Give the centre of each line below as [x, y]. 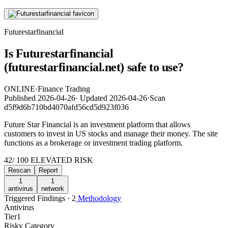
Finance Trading [64, 89]
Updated [94, 98]
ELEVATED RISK [61, 160]
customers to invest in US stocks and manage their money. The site [111, 133]
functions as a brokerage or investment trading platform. [93, 142]
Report [48, 170]
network [53, 188]
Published [21, 98]
